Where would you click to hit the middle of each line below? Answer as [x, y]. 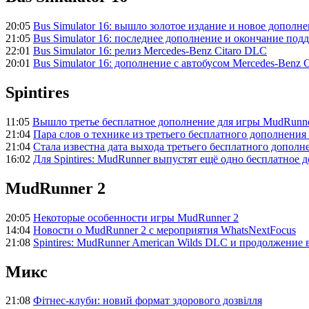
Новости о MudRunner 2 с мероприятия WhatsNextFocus [165, 230]
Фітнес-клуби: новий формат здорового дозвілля [148, 301]
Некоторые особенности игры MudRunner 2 [136, 217]
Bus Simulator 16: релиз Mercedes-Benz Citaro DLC [150, 51]
